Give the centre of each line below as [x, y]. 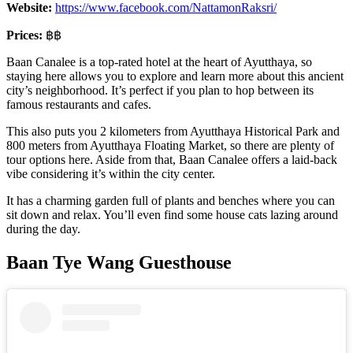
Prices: [26, 35]
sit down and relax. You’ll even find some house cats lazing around [172, 215]
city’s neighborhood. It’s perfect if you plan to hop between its [160, 91]
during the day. [43, 229]
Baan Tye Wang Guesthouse [119, 263]
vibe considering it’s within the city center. [111, 174]
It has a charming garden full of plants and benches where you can [171, 201]
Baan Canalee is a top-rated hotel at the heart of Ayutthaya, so [159, 62]
